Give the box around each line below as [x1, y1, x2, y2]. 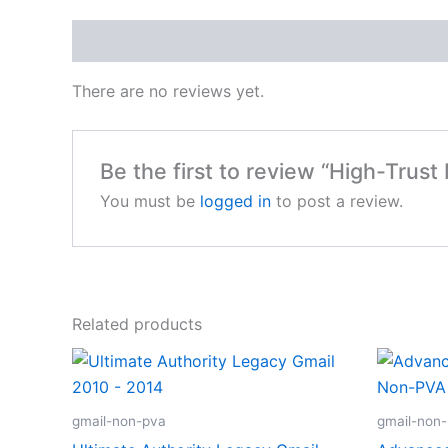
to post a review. [270, 190, 403, 211]
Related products [72, 314, 202, 335]
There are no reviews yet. [72, 81, 264, 102]
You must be [99, 190, 200, 211]
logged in [199, 190, 271, 211]
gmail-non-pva [72, 413, 166, 430]
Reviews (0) [72, 31, 168, 52]
